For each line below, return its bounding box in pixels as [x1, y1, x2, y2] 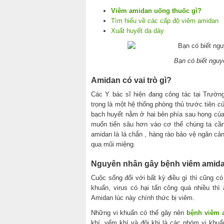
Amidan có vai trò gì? [91, 75, 171, 84]
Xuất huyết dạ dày [111, 26, 164, 34]
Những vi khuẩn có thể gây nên [91, 208, 187, 216]
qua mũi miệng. [91, 140, 135, 148]
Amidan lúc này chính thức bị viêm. [91, 193, 194, 201]
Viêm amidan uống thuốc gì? [111, 6, 201, 14]
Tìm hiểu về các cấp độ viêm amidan [111, 16, 218, 24]
